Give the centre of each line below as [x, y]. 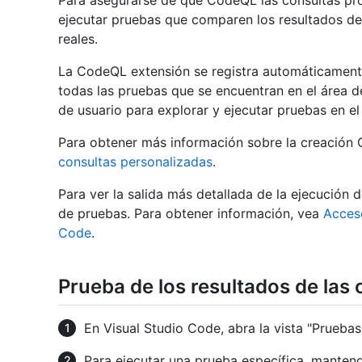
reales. [78, 39]
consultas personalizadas [135, 162]
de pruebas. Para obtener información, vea [191, 214]
